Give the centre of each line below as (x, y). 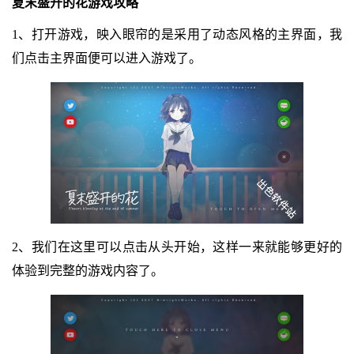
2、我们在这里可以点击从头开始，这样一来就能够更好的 (177, 247)
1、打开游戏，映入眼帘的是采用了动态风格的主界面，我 (177, 34)
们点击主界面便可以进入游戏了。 (106, 58)
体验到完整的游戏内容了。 (87, 271)
